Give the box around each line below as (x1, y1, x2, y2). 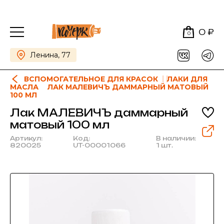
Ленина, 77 (30, 50, 70, 59)
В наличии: (156, 134, 196, 142)
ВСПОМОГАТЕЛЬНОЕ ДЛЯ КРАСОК (24, 74, 158, 83)
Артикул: (10, 134, 42, 142)
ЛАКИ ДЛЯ (167, 74, 207, 83)
